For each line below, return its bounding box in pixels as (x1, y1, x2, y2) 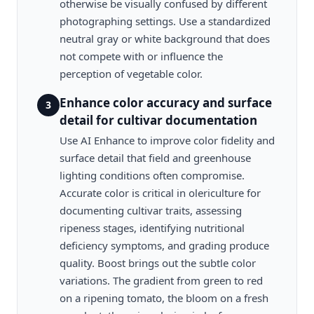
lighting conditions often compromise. (60, 168, 245, 182)
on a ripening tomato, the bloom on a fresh (60, 291, 268, 305)
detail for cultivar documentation (60, 112, 257, 128)
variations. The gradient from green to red (60, 273, 263, 287)
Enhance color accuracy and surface (60, 95, 272, 111)
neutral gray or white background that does (60, 32, 270, 46)
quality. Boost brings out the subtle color (60, 256, 256, 270)
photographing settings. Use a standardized (60, 14, 271, 28)
